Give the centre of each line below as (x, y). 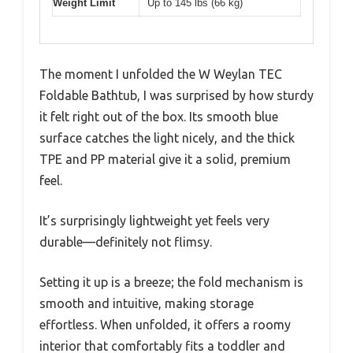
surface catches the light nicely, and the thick (167, 138)
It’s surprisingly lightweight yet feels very (154, 221)
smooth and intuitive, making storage (147, 304)
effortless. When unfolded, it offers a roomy (165, 325)
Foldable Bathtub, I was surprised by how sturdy (176, 96)
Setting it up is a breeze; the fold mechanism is (171, 282)
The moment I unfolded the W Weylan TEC (161, 74)
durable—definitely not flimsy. (126, 242)
